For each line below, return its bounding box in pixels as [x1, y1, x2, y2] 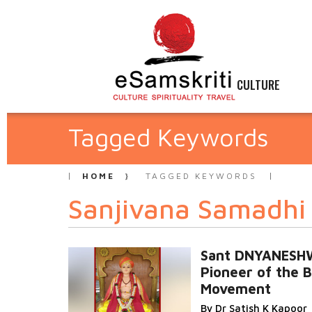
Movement [201, 281, 271, 297]
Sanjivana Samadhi [68, 193, 306, 224]
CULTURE [237, 76, 280, 93]
